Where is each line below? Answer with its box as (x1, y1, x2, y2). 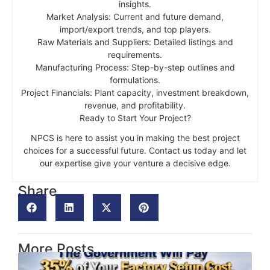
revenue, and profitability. (84, 99, 186, 110)
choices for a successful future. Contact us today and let (24, 145, 246, 155)
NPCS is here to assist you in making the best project (30, 132, 240, 143)
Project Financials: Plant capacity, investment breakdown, (21, 87, 249, 98)
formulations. (110, 74, 160, 85)
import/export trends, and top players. (59, 24, 211, 34)
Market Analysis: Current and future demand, (46, 11, 224, 22)
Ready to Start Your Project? (79, 112, 191, 123)
